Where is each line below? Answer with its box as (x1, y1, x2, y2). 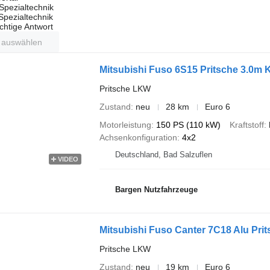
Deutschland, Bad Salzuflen (115, 150, 212, 159)
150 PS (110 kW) (155, 120, 221, 130)
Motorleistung (99, 120, 151, 130)
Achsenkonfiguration (99, 133, 177, 142)
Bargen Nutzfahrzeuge (115, 184, 198, 194)
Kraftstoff (229, 120, 264, 130)
